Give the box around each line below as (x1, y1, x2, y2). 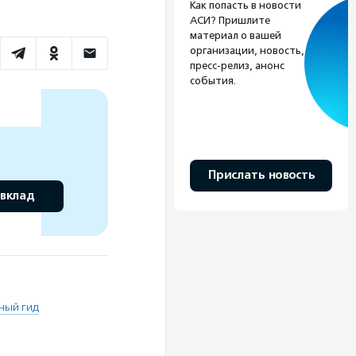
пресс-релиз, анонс (190, 59, 284, 72)
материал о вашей (190, 29, 281, 41)
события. (190, 74, 236, 87)
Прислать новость (207, 167, 315, 183)
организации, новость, (190, 44, 304, 56)
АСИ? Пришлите (190, 14, 270, 26)
